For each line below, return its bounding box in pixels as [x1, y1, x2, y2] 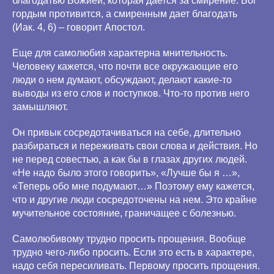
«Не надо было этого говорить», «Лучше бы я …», [12, 168, 240, 178]
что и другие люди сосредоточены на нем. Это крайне [12, 194, 257, 205]
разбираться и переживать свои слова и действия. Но [12, 141, 257, 151]
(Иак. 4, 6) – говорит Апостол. [12, 22, 145, 32]
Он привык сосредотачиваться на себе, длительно [12, 127, 241, 138]
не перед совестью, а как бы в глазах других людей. [12, 154, 247, 165]
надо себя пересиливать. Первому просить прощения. [12, 261, 260, 271]
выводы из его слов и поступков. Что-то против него [12, 88, 250, 98]
